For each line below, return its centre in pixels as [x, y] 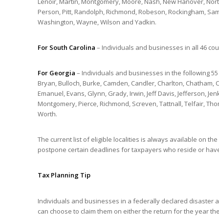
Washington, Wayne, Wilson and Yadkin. [97, 22]
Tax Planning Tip [64, 175]
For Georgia [57, 73]
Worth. [47, 114]
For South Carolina [67, 48]
